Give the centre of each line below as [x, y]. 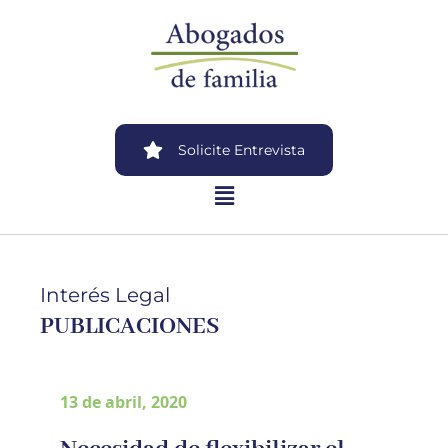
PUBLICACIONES [129, 327]
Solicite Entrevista [241, 150]
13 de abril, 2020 [123, 402]
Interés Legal [105, 295]
